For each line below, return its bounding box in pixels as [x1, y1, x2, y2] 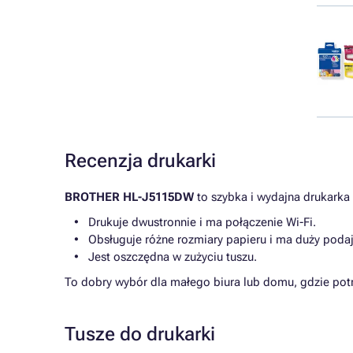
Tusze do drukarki [65, 323, 215, 345]
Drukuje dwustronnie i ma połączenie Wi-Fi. [88, 215, 316, 229]
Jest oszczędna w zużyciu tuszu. [88, 250, 257, 264]
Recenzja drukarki [65, 150, 216, 172]
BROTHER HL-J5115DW [65, 190, 194, 204]
